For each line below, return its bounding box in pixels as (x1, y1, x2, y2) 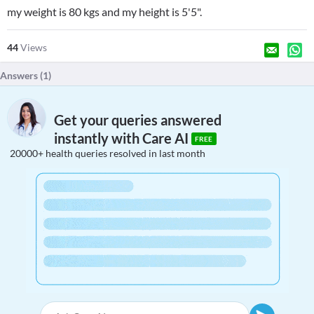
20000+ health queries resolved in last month (10, 147, 205, 159)
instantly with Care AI (54, 130, 191, 147)
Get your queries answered (54, 111, 221, 129)
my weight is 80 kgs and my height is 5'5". (7, 5, 202, 18)
